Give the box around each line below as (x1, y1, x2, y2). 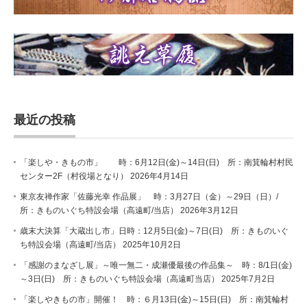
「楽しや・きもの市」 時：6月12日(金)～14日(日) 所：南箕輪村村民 (20, 158, 293, 168)
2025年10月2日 (123, 240, 181, 250)
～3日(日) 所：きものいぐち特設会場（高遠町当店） (20, 274, 219, 284)
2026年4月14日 (130, 171, 188, 182)
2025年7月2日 (221, 274, 275, 284)
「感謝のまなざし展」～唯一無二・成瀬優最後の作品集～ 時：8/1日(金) (20, 260, 292, 271)
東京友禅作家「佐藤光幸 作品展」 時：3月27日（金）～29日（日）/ (20, 192, 286, 202)
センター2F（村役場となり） (20, 171, 128, 182)
